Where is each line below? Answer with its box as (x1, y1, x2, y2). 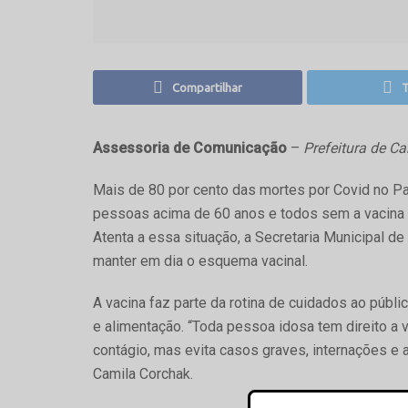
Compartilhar (172, 80, 243, 94)
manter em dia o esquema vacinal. (93, 251, 308, 270)
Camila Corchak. (93, 364, 193, 382)
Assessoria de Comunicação (93, 138, 287, 157)
